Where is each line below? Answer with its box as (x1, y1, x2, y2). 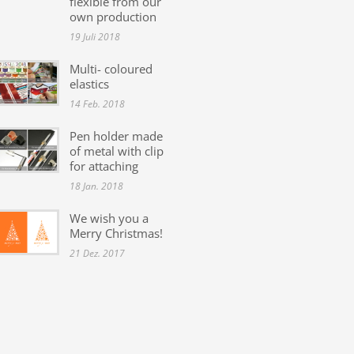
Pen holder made (70, 127, 163, 144)
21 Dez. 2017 (70, 246, 125, 260)
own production (70, 8, 156, 24)
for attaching (70, 157, 138, 174)
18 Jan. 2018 (70, 179, 123, 193)
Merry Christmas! (70, 224, 163, 241)
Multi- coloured (70, 60, 153, 77)
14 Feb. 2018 (70, 96, 125, 111)
